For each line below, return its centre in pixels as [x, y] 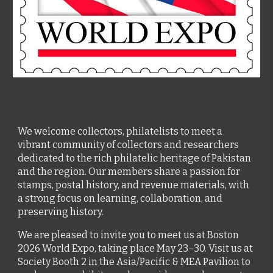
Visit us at [231, 248]
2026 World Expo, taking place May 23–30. [113, 248]
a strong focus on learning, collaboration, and [120, 198]
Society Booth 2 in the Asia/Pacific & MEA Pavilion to [134, 262]
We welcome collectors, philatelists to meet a [120, 131]
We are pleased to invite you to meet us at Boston [129, 235]
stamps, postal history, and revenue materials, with [134, 185]
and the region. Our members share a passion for [129, 172]
